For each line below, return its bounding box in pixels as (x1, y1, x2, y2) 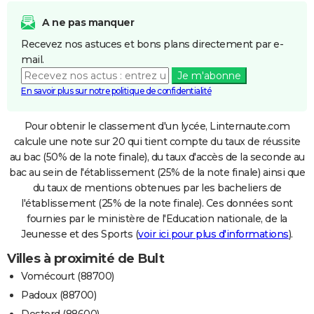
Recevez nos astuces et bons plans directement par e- (21, 37, 283, 50)
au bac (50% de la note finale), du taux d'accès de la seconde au (9, 150, 305, 163)
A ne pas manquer (42, 15, 134, 29)
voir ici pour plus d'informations (138, 227, 289, 240)
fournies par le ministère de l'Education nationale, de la (27, 212, 287, 225)
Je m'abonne (177, 69, 241, 82)
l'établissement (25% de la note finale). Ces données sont (21, 196, 293, 210)
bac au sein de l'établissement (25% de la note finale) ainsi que (9, 165, 305, 179)
